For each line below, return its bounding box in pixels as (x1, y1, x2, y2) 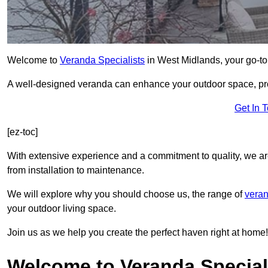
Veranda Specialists (60, 55, 145, 66)
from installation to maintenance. (7, 165, 144, 176)
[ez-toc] (7, 127, 38, 138)
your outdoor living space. (7, 203, 116, 214)
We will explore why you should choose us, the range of (7, 189, 245, 200)
